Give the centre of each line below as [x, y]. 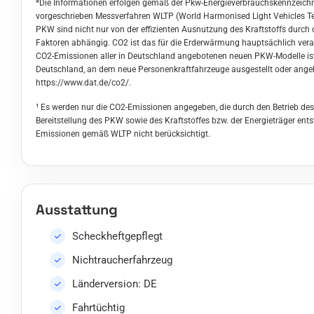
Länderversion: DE [115, 284]
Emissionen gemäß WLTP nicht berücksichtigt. [123, 134]
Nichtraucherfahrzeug [122, 260]
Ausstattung [77, 210]
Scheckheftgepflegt [117, 237]
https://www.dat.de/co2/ [82, 83]
